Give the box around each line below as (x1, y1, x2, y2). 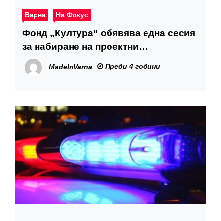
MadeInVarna (49, 63, 92, 71)
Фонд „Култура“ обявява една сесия (22, 28, 195, 38)
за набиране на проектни (22, 41, 139, 52)
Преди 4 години (103, 62, 160, 70)
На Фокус (56, 11, 88, 19)
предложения (22, 55, 85, 66)
